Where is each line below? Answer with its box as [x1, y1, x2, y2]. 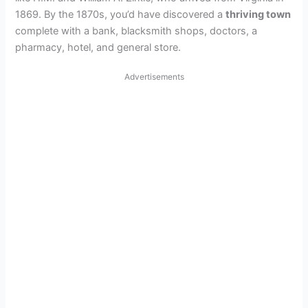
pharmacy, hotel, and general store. [15, 41, 181, 54]
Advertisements [124, 71, 184, 82]
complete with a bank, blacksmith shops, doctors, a [15, 24, 258, 37]
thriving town [225, 8, 291, 21]
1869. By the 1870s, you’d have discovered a [15, 8, 226, 21]
